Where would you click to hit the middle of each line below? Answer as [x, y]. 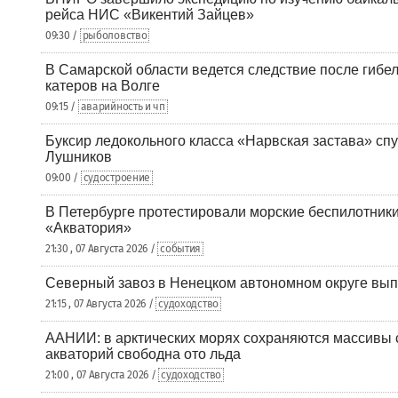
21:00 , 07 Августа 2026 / [102, 375]
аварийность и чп [123, 107]
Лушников [79, 157]
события [181, 249]
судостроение [117, 178]
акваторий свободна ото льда [143, 354]
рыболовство [115, 36]
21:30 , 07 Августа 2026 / [102, 249]
